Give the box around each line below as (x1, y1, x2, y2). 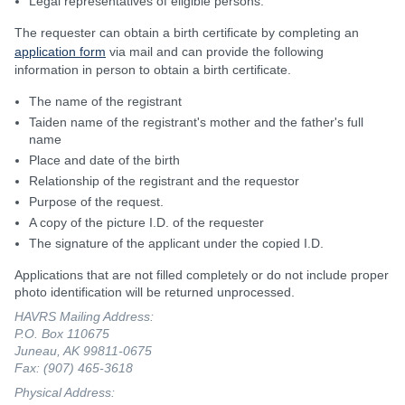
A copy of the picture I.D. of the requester (29, 214, 264, 230)
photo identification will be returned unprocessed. (14, 284, 295, 299)
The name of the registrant (29, 93, 182, 108)
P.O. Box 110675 (14, 325, 109, 341)
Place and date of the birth (29, 152, 180, 167)
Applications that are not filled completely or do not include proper (14, 267, 389, 282)
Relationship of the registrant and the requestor (29, 173, 299, 188)
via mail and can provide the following (106, 43, 324, 59)
